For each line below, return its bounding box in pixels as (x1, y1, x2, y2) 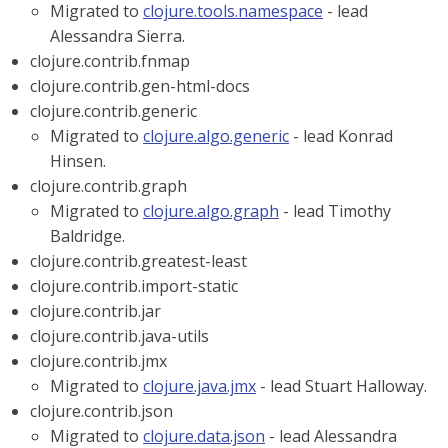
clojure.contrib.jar (30, 300, 161, 322)
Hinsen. (50, 150, 106, 172)
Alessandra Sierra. (50, 25, 185, 47)
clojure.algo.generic (143, 125, 289, 147)
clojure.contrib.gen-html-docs (30, 75, 250, 97)
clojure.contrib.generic (30, 100, 197, 122)
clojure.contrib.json (30, 400, 173, 422)
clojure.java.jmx (143, 375, 256, 397)
